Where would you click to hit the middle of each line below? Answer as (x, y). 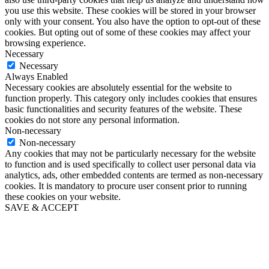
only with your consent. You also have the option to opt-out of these (133, 21)
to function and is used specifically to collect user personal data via (130, 164)
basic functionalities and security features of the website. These (123, 109)
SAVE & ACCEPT (42, 207)
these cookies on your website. (63, 196)
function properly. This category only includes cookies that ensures (131, 98)
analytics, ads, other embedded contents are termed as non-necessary (134, 175)
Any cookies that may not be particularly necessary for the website (130, 153)
